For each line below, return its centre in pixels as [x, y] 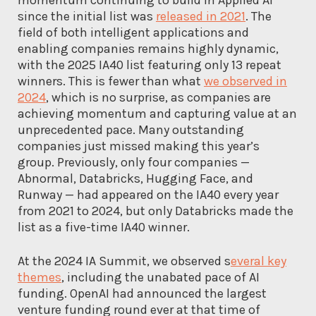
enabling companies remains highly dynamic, [148, 48]
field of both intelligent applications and [133, 32]
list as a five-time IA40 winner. [104, 227]
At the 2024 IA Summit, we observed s [124, 261]
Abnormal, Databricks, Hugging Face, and [135, 178]
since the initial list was [87, 16]
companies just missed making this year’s [139, 146]
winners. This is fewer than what [111, 81]
